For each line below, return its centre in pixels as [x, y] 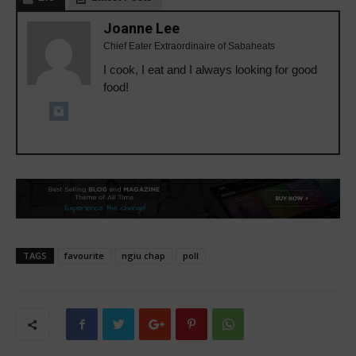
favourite [84, 256]
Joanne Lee [141, 29]
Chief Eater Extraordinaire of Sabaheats [189, 46]
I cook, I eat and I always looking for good [210, 69]
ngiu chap [143, 256]
